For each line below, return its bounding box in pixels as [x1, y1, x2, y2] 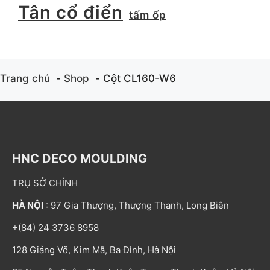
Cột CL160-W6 [103, 72, 176, 84]
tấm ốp [129, 8, 166, 22]
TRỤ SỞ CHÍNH [12, 177, 78, 189]
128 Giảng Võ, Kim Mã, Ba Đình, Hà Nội [12, 244, 176, 256]
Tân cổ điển [18, 2, 123, 24]
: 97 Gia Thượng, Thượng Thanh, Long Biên [43, 199, 229, 212]
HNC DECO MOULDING [12, 151, 147, 166]
